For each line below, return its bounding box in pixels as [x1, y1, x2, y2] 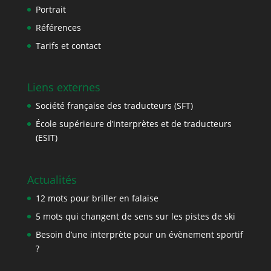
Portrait [35, 4, 66, 16]
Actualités [27, 172, 77, 187]
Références [35, 22, 81, 34]
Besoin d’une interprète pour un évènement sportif [35, 228, 243, 240]
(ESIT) [35, 132, 57, 144]
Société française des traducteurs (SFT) [35, 100, 193, 112]
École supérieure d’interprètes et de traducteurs [35, 118, 232, 130]
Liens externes [27, 80, 100, 95]
